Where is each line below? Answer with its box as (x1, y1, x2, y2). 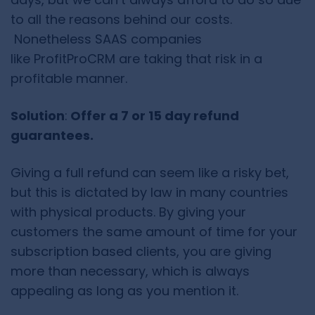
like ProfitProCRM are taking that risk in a (11, 50, 262, 68)
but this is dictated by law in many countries (11, 184, 288, 202)
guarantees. (11, 127, 94, 145)
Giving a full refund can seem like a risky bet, (11, 164, 289, 182)
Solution (11, 107, 65, 125)
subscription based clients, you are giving (11, 243, 271, 261)
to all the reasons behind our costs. (11, 11, 232, 29)
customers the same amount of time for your (11, 223, 297, 241)
